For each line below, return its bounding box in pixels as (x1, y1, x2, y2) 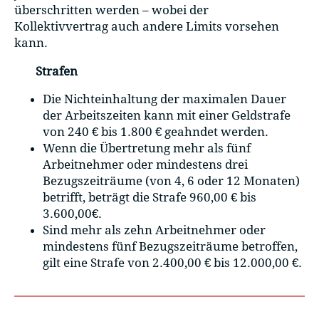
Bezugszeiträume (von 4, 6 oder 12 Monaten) (43, 174, 300, 189)
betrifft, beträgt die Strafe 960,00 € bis (43, 190, 256, 205)
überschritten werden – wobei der (14, 2, 209, 17)
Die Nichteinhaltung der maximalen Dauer (43, 92, 286, 107)
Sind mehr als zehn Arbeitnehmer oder (43, 223, 266, 238)
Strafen (36, 63, 78, 78)
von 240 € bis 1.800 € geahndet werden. (43, 125, 268, 140)
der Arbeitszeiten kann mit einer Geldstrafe (43, 108, 291, 123)
